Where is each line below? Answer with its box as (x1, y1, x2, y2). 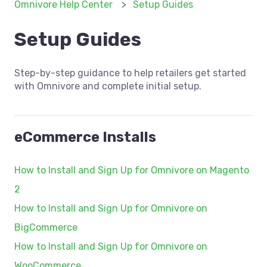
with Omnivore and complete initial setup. (14, 80, 201, 92)
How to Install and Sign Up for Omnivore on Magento (14, 164, 249, 176)
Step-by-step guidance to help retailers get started (14, 67, 246, 79)
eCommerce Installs (14, 129, 156, 146)
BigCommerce (14, 222, 77, 234)
